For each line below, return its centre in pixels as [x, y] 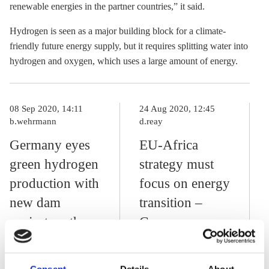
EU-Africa [169, 145]
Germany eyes [50, 145]
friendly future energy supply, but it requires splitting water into [129, 46]
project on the [48, 222]
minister [162, 260]
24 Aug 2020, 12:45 [177, 109]
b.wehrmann [33, 121]
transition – [171, 203]
